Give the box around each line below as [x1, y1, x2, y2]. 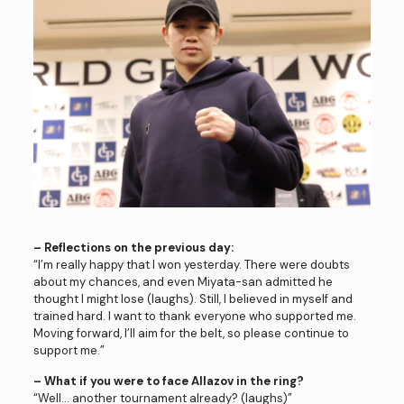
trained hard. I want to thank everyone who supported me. [32, 308, 356, 325]
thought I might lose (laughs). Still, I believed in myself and [32, 291, 353, 308]
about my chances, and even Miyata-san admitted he [32, 274, 333, 290]
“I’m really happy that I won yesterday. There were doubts [32, 257, 350, 273]
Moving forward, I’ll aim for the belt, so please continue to [32, 326, 349, 342]
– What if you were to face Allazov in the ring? [32, 373, 304, 390]
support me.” [32, 343, 105, 359]
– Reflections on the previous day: [32, 240, 234, 256]
